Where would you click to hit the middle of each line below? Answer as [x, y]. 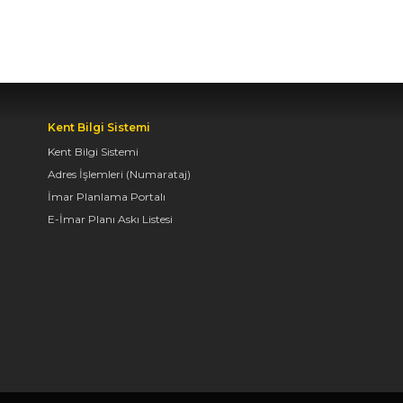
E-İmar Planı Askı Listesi [111, 219]
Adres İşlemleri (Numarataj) [120, 175]
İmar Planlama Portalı [107, 197]
